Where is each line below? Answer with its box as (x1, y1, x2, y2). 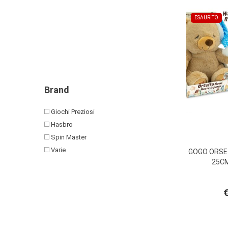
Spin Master (49, 133, 87, 141)
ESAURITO (194, 14, 218, 20)
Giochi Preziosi (49, 108, 95, 116)
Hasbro (49, 121, 73, 128)
